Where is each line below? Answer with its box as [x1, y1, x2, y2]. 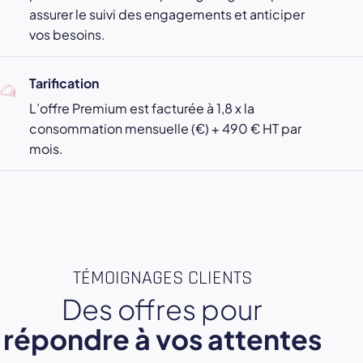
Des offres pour [62, 292, 263, 327]
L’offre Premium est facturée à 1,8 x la [29, 100, 254, 117]
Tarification [29, 75, 99, 92]
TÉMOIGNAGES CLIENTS [72, 266, 252, 291]
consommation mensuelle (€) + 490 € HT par [29, 120, 301, 138]
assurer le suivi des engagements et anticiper [29, 6, 305, 23]
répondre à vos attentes [2, 322, 322, 357]
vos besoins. [29, 26, 105, 44]
